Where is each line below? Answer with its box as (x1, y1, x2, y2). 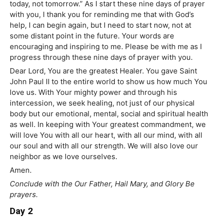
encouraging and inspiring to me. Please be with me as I (10, 42, 202, 52)
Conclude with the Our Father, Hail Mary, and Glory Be (10, 179, 195, 189)
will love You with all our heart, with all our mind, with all (10, 130, 202, 140)
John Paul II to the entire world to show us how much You (10, 77, 207, 87)
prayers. (10, 190, 38, 200)
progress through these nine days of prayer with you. (10, 53, 193, 62)
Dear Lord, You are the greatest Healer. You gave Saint (10, 66, 197, 76)
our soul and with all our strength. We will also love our (10, 141, 198, 151)
